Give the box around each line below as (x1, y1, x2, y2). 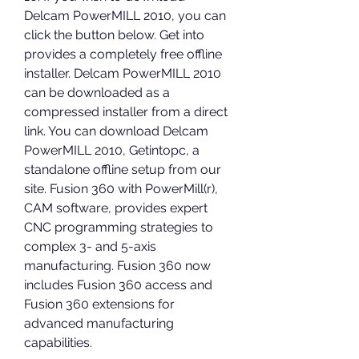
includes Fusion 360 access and (24, 277, 212, 292)
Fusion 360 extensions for (24, 296, 175, 312)
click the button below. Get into (24, 27, 204, 42)
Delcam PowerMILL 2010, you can (24, 8, 226, 23)
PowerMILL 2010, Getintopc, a (24, 143, 200, 158)
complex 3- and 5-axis (24, 239, 156, 254)
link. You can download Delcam (24, 123, 208, 139)
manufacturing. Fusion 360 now (24, 258, 211, 273)
